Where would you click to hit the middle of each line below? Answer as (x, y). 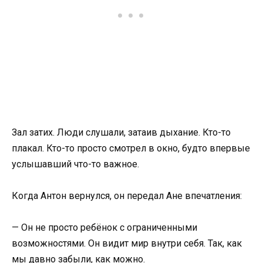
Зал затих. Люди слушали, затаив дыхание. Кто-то (121, 132)
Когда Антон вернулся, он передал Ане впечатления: (127, 195)
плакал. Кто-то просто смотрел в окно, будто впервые (131, 148)
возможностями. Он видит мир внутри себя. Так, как (127, 243)
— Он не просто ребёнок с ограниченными (104, 227)
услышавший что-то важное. (75, 164)
